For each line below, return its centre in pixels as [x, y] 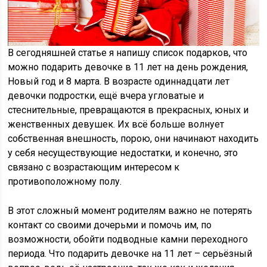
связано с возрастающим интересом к [94, 167]
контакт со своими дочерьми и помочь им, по [110, 225]
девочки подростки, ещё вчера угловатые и [106, 96]
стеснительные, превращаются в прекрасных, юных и [128, 110]
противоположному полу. [65, 182]
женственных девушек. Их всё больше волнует [116, 125]
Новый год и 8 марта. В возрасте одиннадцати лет [119, 82]
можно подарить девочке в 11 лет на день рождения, [128, 67]
